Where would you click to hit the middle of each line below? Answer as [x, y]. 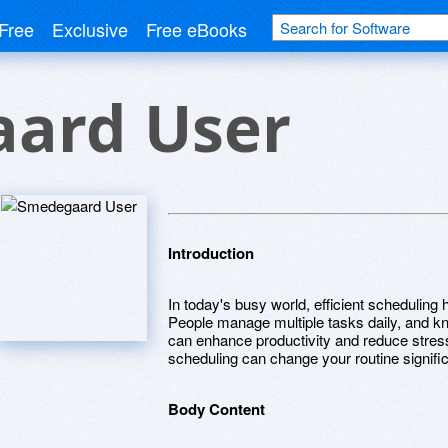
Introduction [211, 252]
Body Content [216, 408]
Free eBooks [196, 29]
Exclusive [90, 29]
